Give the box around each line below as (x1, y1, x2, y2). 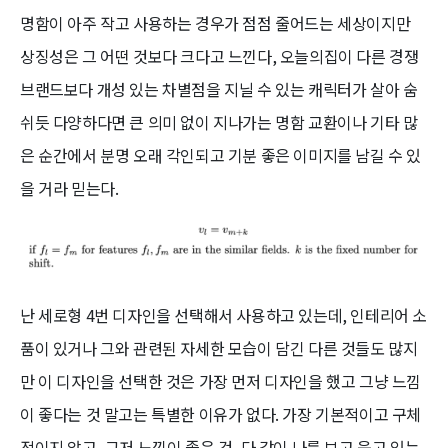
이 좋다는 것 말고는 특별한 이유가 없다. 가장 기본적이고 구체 (20, 401, 422, 426)
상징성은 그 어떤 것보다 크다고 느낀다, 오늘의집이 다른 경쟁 (20, 43, 419, 68)
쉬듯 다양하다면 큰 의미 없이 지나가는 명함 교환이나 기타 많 (20, 109, 418, 134)
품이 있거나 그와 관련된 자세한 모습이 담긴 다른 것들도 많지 (20, 335, 418, 360)
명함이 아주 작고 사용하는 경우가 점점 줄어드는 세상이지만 (20, 10, 411, 35)
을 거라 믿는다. (20, 175, 119, 200)
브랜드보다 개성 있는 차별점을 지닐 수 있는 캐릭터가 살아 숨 (20, 76, 418, 101)
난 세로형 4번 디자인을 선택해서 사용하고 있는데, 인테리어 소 (20, 302, 428, 327)
